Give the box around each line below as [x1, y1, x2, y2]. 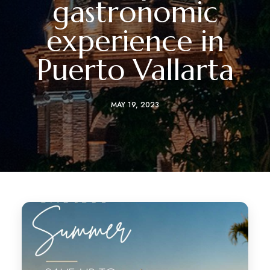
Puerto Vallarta [36, 52, 234, 88]
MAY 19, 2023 [111, 99, 159, 110]
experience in [46, 23, 224, 59]
